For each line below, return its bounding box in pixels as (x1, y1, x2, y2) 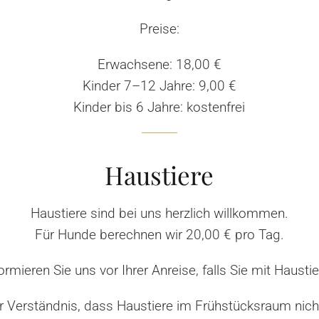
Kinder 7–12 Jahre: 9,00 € (82, 77, 236, 94)
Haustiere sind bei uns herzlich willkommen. (30, 204, 288, 221)
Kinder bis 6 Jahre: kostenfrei (73, 98, 246, 115)
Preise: (139, 20, 179, 37)
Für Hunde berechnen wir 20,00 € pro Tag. (34, 226, 284, 243)
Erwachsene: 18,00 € (97, 56, 221, 73)
